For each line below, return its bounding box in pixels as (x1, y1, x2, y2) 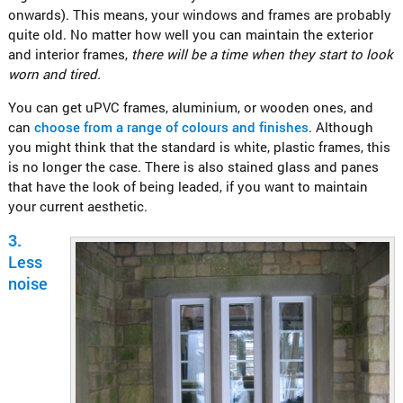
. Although (308, 118, 373, 137)
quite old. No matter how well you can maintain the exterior (7, 25, 373, 44)
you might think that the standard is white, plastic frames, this (7, 138, 390, 157)
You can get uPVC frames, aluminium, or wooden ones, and (7, 98, 373, 117)
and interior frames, (7, 45, 128, 64)
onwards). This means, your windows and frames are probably (7, 5, 391, 24)
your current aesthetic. (7, 197, 148, 216)
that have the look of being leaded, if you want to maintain (7, 177, 368, 196)
